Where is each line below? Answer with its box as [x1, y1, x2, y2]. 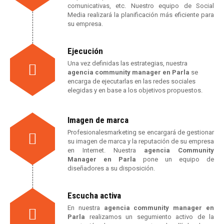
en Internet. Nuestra [67, 146, 144, 154]
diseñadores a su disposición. [67, 164, 155, 172]
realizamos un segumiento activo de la [85, 213, 214, 220]
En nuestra [67, 204, 104, 211]
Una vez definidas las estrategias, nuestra [67, 59, 187, 67]
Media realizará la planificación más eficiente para [67, 11, 214, 18]
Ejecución [67, 46, 103, 56]
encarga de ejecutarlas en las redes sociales [67, 77, 195, 85]
